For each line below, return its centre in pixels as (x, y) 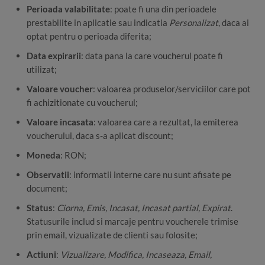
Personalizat (194, 23)
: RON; (73, 155)
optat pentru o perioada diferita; (89, 36)
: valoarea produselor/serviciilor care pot (172, 89)
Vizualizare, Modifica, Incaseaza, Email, (136, 255)
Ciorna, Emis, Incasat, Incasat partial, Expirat (144, 208)
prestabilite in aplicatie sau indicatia (98, 23)
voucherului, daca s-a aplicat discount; (100, 136)
